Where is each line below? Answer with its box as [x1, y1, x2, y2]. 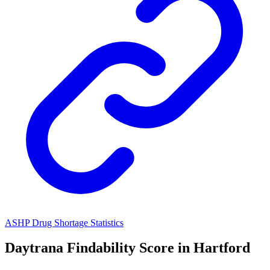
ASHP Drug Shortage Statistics [5, 217, 124, 228]
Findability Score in [63, 240, 193, 256]
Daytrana [5, 240, 63, 256]
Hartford [193, 240, 250, 256]
